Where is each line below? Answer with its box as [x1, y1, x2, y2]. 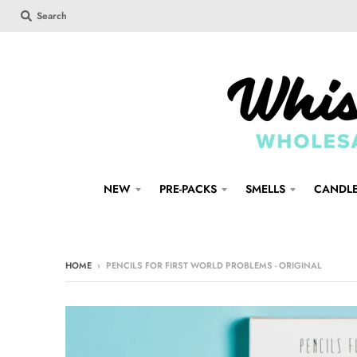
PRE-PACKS [159, 180, 217, 197]
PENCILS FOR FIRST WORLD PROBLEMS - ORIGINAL [106, 258, 322, 272]
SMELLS [245, 180, 285, 197]
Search [37, 9, 67, 23]
